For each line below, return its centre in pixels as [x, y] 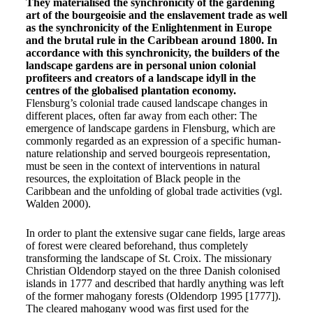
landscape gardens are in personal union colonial [140, 65]
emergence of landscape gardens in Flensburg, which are [150, 128]
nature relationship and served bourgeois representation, [148, 153]
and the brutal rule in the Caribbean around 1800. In [151, 40]
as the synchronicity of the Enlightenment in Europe [148, 28]
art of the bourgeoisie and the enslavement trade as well [156, 15]
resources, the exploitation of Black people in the [133, 179]
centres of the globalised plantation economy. [131, 90]
